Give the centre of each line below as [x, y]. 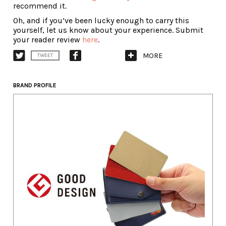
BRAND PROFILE [35, 86]
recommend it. [40, 6]
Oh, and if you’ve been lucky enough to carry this [101, 21]
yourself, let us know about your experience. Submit [108, 30]
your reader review [48, 40]
